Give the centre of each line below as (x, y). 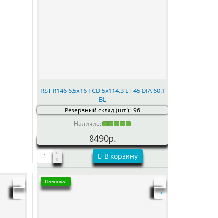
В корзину (121, 156)
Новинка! (55, 181)
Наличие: (88, 123)
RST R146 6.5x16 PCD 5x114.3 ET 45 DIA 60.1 (102, 90)
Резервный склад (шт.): (98, 110)
